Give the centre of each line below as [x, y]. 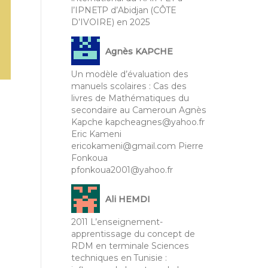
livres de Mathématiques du [130, 98]
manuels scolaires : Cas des [129, 86]
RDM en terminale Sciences [130, 246]
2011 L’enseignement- [117, 222]
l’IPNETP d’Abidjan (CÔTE [124, 10]
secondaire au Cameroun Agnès [138, 110]
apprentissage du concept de [133, 234]
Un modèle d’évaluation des [130, 74]
